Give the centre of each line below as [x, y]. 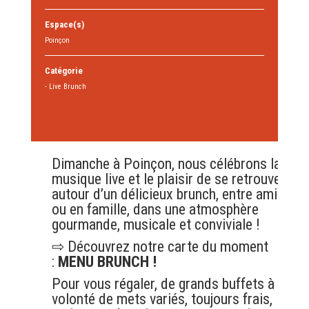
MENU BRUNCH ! [107, 262]
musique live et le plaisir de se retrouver [168, 179]
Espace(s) [64, 24]
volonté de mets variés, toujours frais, [162, 299]
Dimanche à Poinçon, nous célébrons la [166, 164]
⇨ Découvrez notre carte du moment [160, 247]
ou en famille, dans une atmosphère [155, 209]
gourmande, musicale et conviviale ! [156, 225]
